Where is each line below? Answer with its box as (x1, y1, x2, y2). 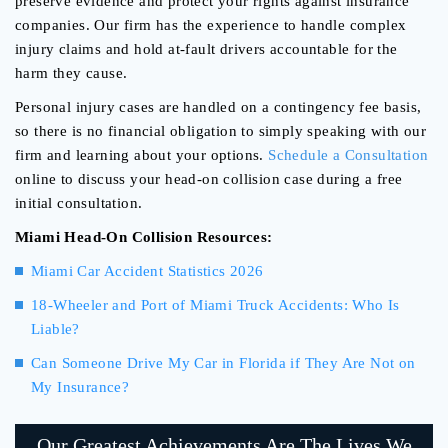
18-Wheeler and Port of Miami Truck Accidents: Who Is (31, 297, 400, 314)
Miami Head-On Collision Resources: (15, 229, 273, 246)
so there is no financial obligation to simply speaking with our (15, 123, 427, 140)
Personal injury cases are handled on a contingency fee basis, (15, 99, 422, 116)
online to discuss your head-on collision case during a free (15, 171, 403, 188)
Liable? (31, 321, 80, 338)
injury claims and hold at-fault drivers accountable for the (15, 41, 398, 58)
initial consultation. (15, 195, 143, 212)
